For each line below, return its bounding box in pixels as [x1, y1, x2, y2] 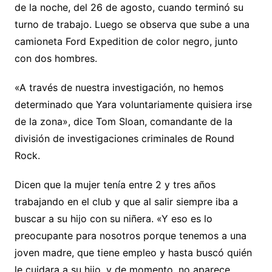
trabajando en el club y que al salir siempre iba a [14, 195, 238, 208]
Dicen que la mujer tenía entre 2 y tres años [14, 178, 216, 191]
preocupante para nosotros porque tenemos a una [14, 229, 246, 242]
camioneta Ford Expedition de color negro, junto [14, 35, 238, 48]
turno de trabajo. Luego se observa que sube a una [14, 18, 250, 31]
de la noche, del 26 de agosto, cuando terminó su [14, 1, 243, 14]
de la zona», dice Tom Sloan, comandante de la [14, 115, 233, 128]
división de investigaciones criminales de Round [14, 132, 234, 145]
